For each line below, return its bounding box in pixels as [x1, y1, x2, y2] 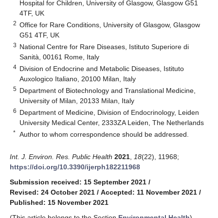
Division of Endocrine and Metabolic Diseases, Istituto [19, 64, 184, 73]
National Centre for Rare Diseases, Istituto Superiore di [19, 42, 189, 51]
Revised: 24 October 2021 [10, 188, 95, 196]
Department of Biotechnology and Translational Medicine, [19, 86, 196, 94]
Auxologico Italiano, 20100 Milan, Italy [19, 74, 136, 83]
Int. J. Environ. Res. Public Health [10, 152, 112, 161]
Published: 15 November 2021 [10, 198, 109, 206]
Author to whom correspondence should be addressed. [19, 130, 189, 138]
